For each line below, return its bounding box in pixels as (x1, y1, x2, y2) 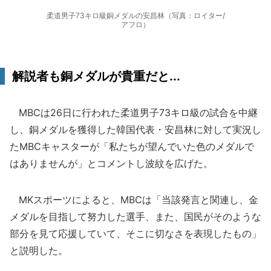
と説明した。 (10, 244, 68, 256)
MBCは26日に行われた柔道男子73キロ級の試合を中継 (10, 106, 258, 119)
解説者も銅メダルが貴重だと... (12, 69, 180, 83)
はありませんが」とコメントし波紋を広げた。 (10, 157, 213, 169)
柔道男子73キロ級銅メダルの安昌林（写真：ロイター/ (46, 11, 225, 20)
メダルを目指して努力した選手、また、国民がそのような (10, 211, 261, 223)
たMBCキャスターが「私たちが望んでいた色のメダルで (10, 140, 254, 152)
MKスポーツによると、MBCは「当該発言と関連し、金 (10, 194, 258, 206)
